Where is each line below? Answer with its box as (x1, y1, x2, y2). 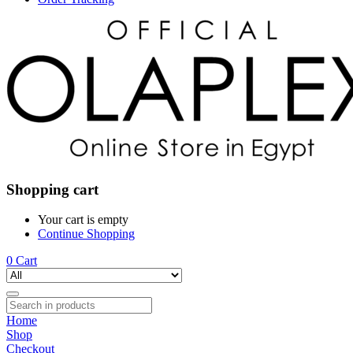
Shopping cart (6, 180, 98, 198)
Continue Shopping (38, 227, 135, 241)
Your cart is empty (38, 213, 128, 227)
